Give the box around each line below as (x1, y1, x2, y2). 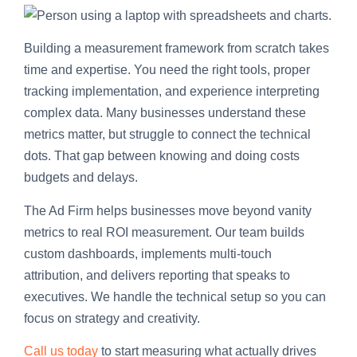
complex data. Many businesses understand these (24, 106, 306, 120)
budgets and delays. (24, 171, 138, 185)
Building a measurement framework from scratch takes (24, 41, 329, 56)
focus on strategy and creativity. (24, 311, 200, 325)
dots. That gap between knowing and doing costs (24, 149, 300, 163)
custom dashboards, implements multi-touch (24, 246, 272, 261)
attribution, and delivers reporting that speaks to (24, 268, 290, 282)
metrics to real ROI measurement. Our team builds (24, 225, 304, 239)
